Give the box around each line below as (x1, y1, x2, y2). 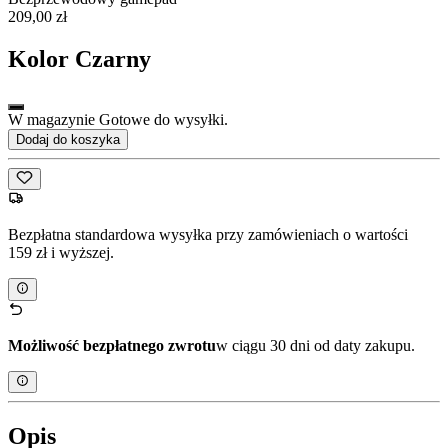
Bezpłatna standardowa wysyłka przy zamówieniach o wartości (8, 226, 408, 244)
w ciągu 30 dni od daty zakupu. (216, 336, 415, 354)
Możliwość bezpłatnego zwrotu (8, 336, 216, 354)
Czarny (75, 46, 151, 73)
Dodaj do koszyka (16, 132, 120, 148)
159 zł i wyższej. (8, 244, 114, 262)
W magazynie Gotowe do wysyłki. (8, 111, 228, 129)
